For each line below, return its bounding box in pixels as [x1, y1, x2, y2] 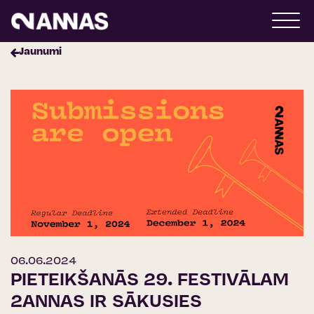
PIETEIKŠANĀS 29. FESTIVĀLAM [11, 271, 289, 290]
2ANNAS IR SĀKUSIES [11, 293, 202, 312]
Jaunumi [19, 47, 62, 57]
